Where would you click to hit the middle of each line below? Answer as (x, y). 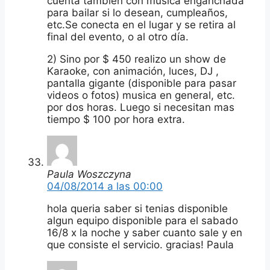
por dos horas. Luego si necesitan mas (141, 107)
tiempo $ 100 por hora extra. (116, 119)
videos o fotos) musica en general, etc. (141, 95)
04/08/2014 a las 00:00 (105, 186)
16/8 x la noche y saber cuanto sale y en (145, 232)
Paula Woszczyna (89, 174)
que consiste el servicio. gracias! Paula (140, 244)
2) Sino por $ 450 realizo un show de (137, 59)
